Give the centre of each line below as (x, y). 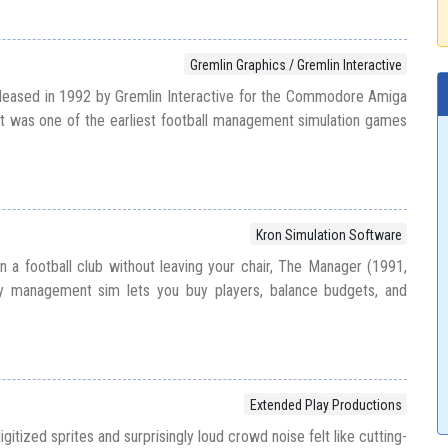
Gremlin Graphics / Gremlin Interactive (295, 64)
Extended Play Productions (325, 404)
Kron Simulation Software (328, 234)
